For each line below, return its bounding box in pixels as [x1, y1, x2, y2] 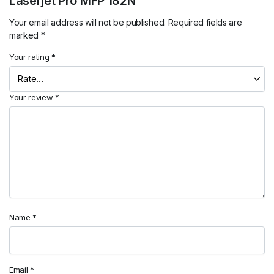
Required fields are [168, 17, 242, 28]
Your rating [9, 51, 52, 62]
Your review [9, 92, 56, 102]
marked [9, 29, 41, 40]
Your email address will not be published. [9, 17, 166, 28]
